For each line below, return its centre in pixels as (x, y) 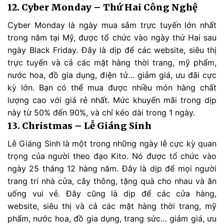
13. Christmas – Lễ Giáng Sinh (79, 126)
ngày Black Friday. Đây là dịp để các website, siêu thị (112, 50)
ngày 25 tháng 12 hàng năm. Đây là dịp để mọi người (112, 169)
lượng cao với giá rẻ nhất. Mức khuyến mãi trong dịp (112, 100)
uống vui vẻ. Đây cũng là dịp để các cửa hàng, (112, 194)
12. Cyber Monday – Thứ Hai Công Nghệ (102, 7)
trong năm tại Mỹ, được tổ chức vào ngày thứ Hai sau (112, 38)
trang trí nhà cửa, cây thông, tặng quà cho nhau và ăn (112, 181)
